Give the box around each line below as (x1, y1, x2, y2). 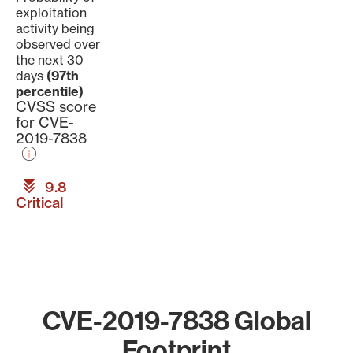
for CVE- (16, 113, 74, 132)
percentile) (16, 84, 84, 99)
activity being (16, 20, 95, 36)
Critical (16, 194, 63, 212)
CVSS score (16, 98, 96, 116)
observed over (16, 36, 100, 52)
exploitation (16, 5, 87, 20)
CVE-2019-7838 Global (42, 303, 311, 337)
